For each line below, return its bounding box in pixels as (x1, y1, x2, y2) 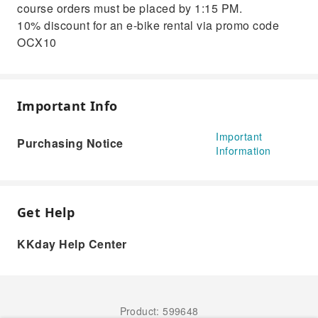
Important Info (17, 97, 118, 114)
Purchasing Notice (17, 135, 124, 151)
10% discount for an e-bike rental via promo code (17, 17, 279, 33)
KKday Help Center (17, 236, 127, 252)
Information (216, 143, 271, 158)
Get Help (17, 204, 75, 221)
